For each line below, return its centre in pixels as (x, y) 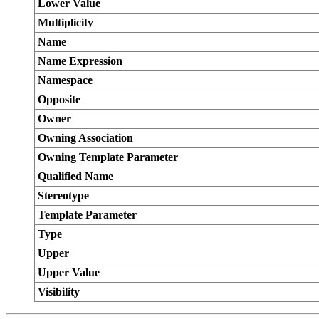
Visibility (59, 292)
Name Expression (80, 61)
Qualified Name (75, 176)
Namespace (65, 80)
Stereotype (63, 195)
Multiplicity (66, 22)
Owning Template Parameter (108, 157)
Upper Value (69, 272)
